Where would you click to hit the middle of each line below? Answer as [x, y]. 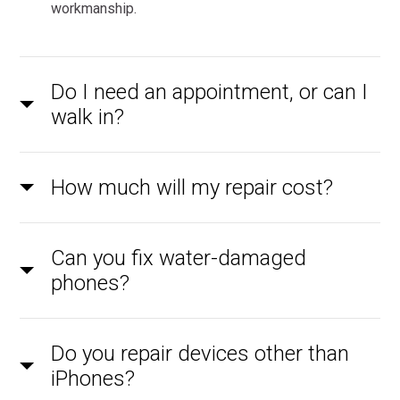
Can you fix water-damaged [179, 258]
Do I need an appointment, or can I [210, 92]
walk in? [88, 117]
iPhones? [93, 379]
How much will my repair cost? [192, 188]
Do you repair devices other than [200, 354]
